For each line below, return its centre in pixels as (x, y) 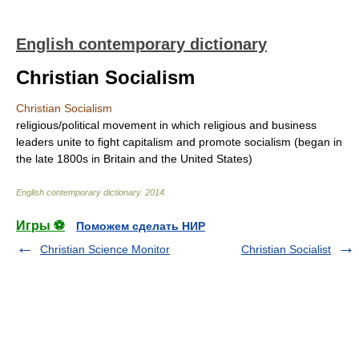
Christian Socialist (286, 249)
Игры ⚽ (40, 226)
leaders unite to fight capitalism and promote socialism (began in (179, 142)
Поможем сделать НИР (141, 226)
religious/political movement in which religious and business (166, 125)
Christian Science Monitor (105, 249)
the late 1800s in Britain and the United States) (134, 159)
